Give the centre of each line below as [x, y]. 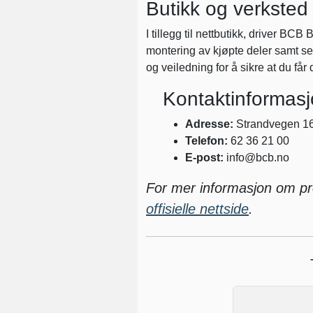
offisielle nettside [197, 209]
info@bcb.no [256, 157]
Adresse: [209, 124]
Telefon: [206, 140]
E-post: [204, 157]
